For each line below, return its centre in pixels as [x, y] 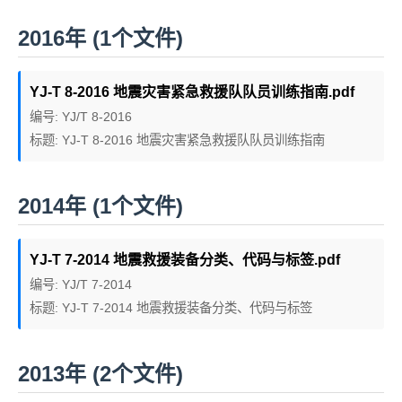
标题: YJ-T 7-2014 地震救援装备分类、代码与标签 [171, 308]
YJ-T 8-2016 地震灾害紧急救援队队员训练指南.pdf [192, 92]
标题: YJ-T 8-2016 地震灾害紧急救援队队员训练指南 [177, 140]
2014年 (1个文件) [100, 206]
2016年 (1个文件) [100, 38]
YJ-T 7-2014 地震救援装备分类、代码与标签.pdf [185, 260]
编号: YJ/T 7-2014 [81, 284]
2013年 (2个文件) [100, 374]
